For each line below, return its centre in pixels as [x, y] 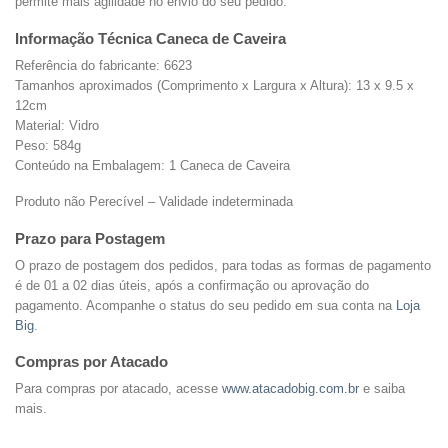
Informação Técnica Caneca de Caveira [150, 39]
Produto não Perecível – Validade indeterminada [154, 202]
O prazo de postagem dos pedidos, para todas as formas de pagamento [223, 265]
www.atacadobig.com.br [290, 388]
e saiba [382, 388]
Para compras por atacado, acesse [118, 388]
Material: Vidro [57, 125]
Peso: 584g [48, 145]
